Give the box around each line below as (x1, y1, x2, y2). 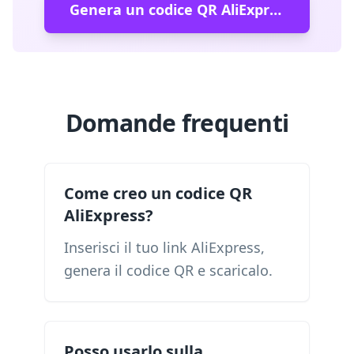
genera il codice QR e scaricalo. (64, 261, 273, 280)
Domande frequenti (65, 107, 289, 139)
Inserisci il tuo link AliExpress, (64, 238, 265, 257)
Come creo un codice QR (64, 183, 252, 204)
